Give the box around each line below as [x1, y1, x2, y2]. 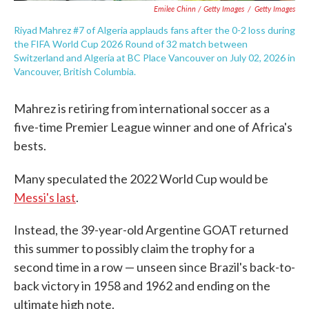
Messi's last [14, 190, 76, 206]
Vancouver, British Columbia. [14, 66, 136, 78]
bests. [14, 138, 46, 154]
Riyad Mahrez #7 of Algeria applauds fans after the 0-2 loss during [14, 24, 295, 37]
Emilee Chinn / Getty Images [154, 3, 244, 14]
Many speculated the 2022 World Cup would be [14, 171, 268, 187]
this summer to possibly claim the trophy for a [14, 241, 255, 257]
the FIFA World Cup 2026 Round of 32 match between [14, 38, 248, 50]
